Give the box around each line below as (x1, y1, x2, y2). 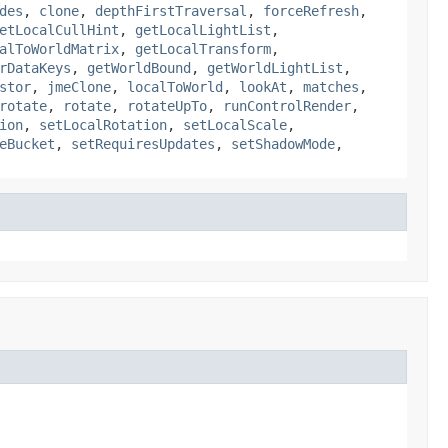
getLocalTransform (135, 40, 271, 57)
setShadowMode (231, 135, 335, 152)
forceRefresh (263, 2, 359, 19)
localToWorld (127, 78, 223, 95)
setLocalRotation (39, 116, 167, 133)
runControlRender (223, 97, 351, 114)
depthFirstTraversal (95, 2, 247, 19)
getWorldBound (87, 59, 191, 76)
